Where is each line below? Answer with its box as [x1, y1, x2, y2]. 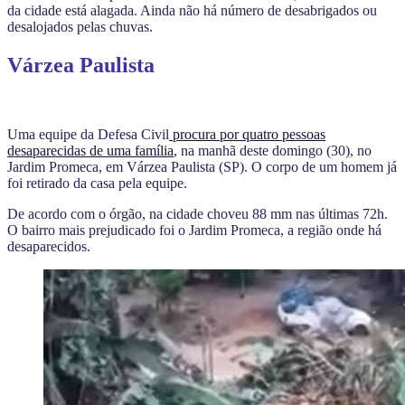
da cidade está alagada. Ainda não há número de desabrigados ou [7, 3, 377, 19]
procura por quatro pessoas [169, 127, 325, 143]
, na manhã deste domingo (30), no [174, 143, 372, 159]
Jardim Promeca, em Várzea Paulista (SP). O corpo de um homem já [7, 159, 397, 175]
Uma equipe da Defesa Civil [7, 127, 169, 143]
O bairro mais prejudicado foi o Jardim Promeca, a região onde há [7, 222, 381, 239]
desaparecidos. [7, 239, 90, 255]
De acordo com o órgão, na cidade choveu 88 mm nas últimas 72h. [7, 206, 388, 222]
